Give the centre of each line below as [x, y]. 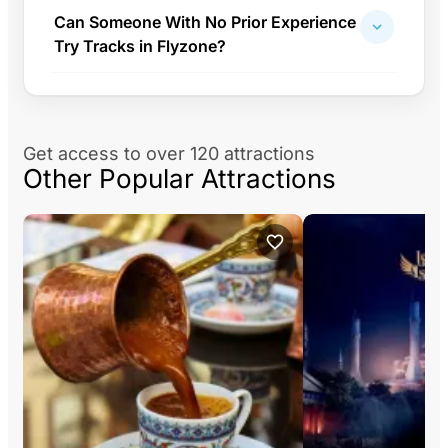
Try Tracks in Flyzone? [140, 45]
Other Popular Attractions [179, 178]
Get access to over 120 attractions [169, 153]
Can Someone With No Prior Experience [205, 21]
